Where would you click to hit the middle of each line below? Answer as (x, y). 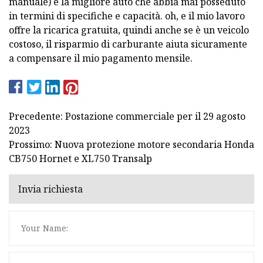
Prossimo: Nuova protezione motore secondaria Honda (131, 144)
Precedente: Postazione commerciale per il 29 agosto (127, 116)
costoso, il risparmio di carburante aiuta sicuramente (128, 44)
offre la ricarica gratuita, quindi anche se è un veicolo (129, 30)
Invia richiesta (50, 189)
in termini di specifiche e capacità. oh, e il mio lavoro (127, 16)
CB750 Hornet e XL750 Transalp (80, 158)
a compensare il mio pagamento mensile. (101, 58)
